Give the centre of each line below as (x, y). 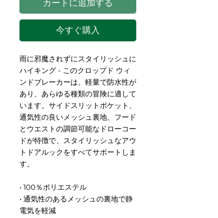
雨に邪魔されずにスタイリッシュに (78, 59)
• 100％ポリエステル (53, 187)
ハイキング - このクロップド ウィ (75, 70)
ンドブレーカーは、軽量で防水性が (78, 82)
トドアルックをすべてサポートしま (78, 152)
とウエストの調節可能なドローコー (78, 129)
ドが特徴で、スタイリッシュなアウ (78, 140)
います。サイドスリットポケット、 (78, 105)
